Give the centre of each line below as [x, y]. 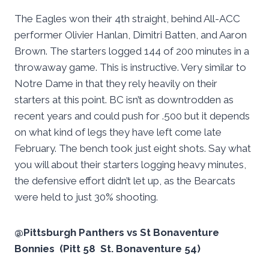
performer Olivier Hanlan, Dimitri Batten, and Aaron [131, 35]
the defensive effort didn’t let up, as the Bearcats [125, 181]
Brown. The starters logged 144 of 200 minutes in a [132, 51]
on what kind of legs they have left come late [118, 132]
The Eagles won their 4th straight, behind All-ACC [127, 19]
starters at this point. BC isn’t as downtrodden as [124, 100]
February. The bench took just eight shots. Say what [133, 149]
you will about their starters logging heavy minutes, [130, 165]
